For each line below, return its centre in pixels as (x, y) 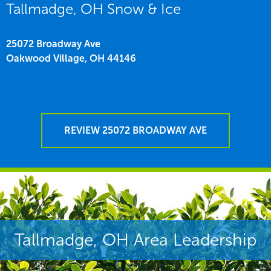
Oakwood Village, (47, 58)
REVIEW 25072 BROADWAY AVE (135, 130)
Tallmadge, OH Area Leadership (135, 240)
